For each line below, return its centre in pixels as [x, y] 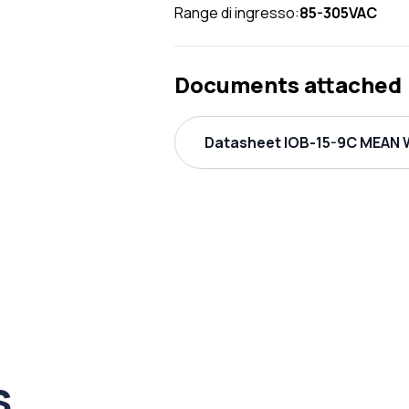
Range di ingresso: [237, 13]
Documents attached [288, 84]
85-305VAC [338, 13]
